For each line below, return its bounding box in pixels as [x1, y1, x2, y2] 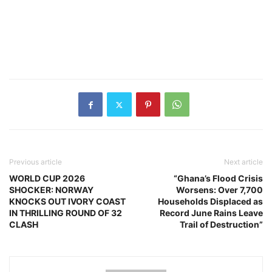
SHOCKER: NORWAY [9, 185, 93, 195]
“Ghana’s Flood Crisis [174, 173, 263, 183]
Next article [224, 157, 263, 166]
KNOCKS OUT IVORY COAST [9, 196, 126, 206]
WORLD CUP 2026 [9, 173, 85, 183]
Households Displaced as [158, 196, 263, 206]
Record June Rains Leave [160, 208, 263, 218]
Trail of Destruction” [180, 219, 263, 229]
